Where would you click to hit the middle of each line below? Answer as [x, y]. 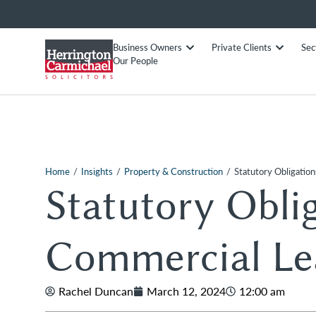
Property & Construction [174, 171]
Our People [135, 61]
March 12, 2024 [186, 291]
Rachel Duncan [96, 291]
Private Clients [241, 48]
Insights [97, 171]
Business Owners [147, 48]
